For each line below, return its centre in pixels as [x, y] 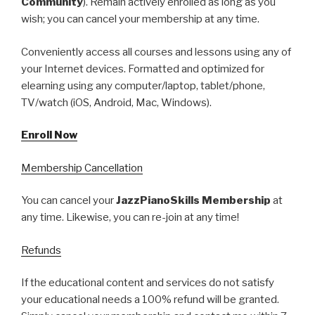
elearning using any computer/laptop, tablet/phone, [143, 85]
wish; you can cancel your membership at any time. [140, 19]
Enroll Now [49, 135]
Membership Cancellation [82, 168]
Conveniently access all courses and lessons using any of [156, 52]
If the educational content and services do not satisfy [148, 283]
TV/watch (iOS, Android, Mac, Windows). [116, 102]
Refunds [41, 250]
